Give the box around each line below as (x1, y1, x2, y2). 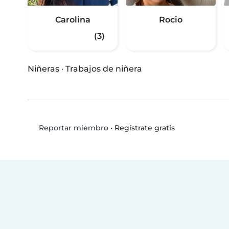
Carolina (55, 15, 90, 25)
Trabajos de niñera (65, 64, 142, 74)
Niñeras (28, 64, 59, 74)
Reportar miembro (36, 123, 108, 133)
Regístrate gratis (114, 123, 175, 132)
